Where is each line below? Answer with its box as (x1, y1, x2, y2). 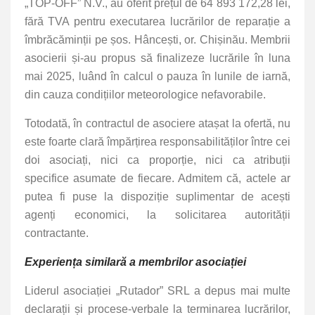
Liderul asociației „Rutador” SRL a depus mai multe (25, 285, 290, 297)
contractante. (25, 227, 89, 240)
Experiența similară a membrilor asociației (25, 256, 246, 269)
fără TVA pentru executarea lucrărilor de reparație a (25, 15, 290, 28)
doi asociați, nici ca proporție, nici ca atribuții (25, 154, 290, 167)
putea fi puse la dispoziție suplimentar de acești (25, 191, 290, 203)
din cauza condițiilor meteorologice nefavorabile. (25, 89, 266, 101)
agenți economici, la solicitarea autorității (25, 209, 290, 221)
